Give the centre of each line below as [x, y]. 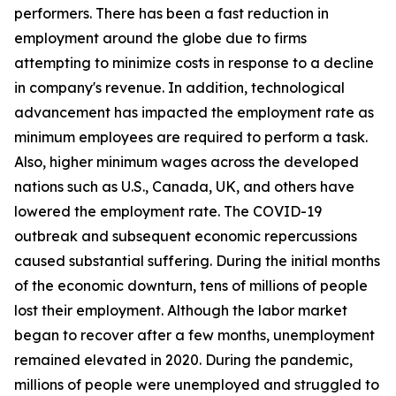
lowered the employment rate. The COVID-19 [168, 212]
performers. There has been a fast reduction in [171, 14]
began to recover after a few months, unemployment [194, 335]
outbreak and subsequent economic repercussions [186, 236]
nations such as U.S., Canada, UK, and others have [184, 187]
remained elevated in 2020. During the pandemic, [183, 360]
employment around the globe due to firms [160, 38]
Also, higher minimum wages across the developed [187, 162]
